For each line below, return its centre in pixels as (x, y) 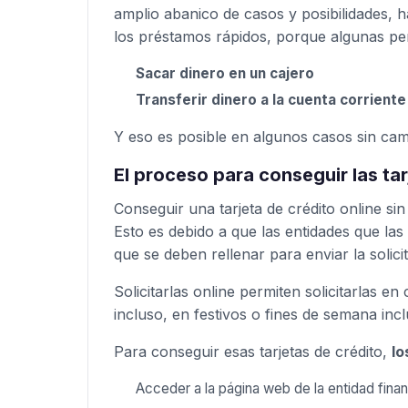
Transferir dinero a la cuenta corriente (271, 100)
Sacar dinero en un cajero (225, 74)
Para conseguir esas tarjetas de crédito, (253, 352)
